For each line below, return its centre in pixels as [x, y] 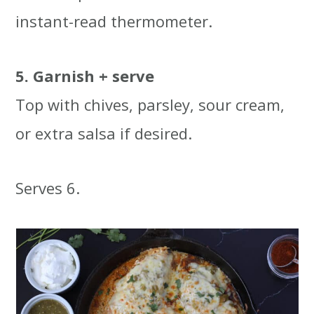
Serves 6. [48, 188]
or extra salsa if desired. [104, 134]
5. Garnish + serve [85, 76]
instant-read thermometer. [114, 21]
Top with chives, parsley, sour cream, [150, 105]
